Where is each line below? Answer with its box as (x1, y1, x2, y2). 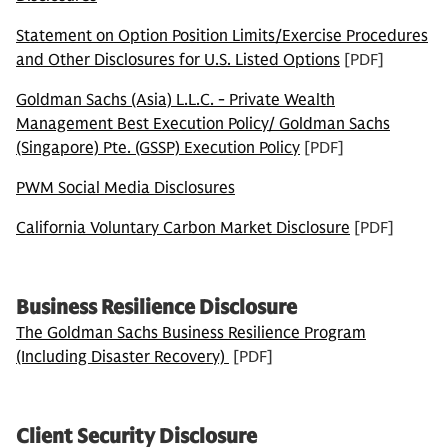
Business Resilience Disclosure (16, 295, 297, 320)
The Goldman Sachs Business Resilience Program (16, 323, 366, 343)
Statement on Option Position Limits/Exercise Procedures (16, 26, 428, 46)
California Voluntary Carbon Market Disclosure (16, 218, 350, 238)
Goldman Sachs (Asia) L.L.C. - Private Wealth (16, 90, 335, 110)
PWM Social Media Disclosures (16, 178, 235, 198)
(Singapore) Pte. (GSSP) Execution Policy (16, 138, 300, 158)
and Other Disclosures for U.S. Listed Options (16, 50, 340, 70)
